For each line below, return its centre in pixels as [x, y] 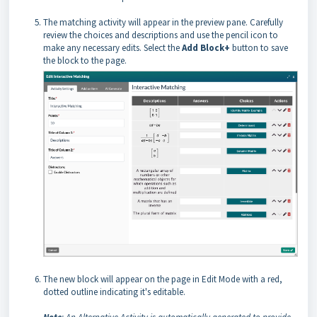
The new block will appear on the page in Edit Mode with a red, [163, 279]
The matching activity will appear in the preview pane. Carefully [163, 22]
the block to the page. [85, 60]
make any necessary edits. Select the [113, 47]
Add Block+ [206, 47]
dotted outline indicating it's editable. [114, 292]
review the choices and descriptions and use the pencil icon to [161, 35]
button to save [259, 47]
